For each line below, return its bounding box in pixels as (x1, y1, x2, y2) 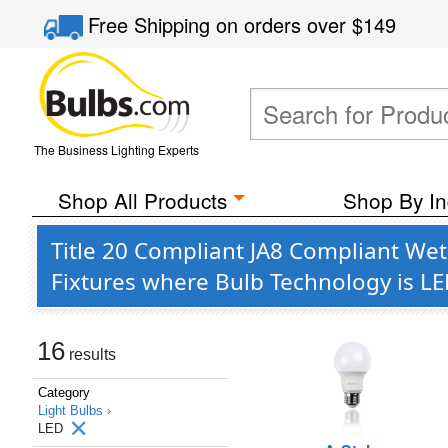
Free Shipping (88, 10, 217, 39)
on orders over (216, 10, 353, 39)
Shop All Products (57, 185, 227, 215)
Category (38, 385, 90, 400)
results (65, 346, 116, 363)
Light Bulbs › (38, 403, 111, 418)
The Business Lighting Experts (33, 141, 199, 158)
